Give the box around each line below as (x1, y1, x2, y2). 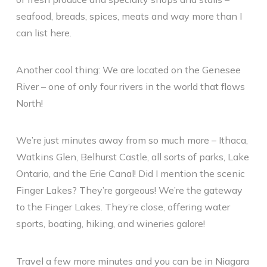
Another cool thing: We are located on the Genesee (15, 63, 241, 76)
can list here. (15, 26, 72, 39)
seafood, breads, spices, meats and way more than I (15, 10, 242, 22)
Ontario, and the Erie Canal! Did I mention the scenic (15, 167, 245, 180)
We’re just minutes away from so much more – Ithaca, (15, 134, 248, 147)
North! (15, 97, 43, 109)
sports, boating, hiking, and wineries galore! (15, 218, 205, 230)
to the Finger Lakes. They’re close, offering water (15, 201, 230, 213)
